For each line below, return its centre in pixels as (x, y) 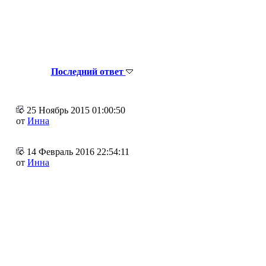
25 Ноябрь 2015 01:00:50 (75, 110)
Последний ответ (88, 71)
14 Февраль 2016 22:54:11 (77, 151)
